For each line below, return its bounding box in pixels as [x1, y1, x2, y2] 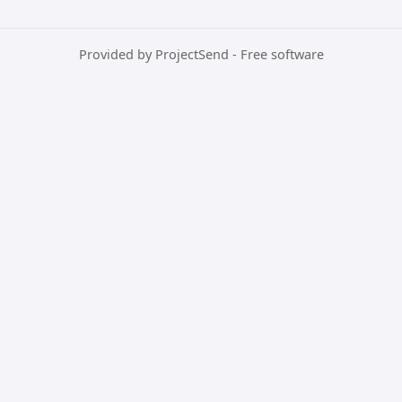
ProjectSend [154, 45, 229, 63]
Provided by [78, 45, 155, 63]
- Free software [228, 45, 324, 63]
